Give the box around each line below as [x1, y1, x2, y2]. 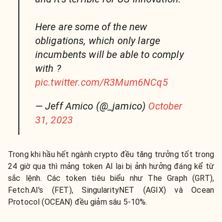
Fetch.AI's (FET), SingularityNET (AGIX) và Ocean [8, 185, 214, 195]
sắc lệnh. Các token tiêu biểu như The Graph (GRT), [8, 173, 214, 183]
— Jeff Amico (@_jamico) [35, 100, 149, 112]
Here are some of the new [35, 21, 148, 33]
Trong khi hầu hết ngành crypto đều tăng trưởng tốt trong [8, 150, 214, 160]
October [148, 100, 183, 112]
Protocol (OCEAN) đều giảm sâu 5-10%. [8, 197, 150, 207]
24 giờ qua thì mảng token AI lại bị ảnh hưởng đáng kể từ [8, 162, 214, 171]
